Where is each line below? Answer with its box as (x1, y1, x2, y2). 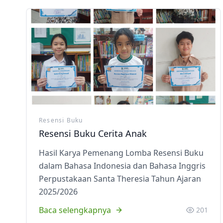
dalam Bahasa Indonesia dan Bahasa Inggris (39, 160, 206, 171)
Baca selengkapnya (39, 205, 111, 216)
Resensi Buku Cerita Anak (39, 127, 147, 139)
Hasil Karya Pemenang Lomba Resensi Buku (39, 147, 204, 158)
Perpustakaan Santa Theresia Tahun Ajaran (39, 173, 201, 184)
